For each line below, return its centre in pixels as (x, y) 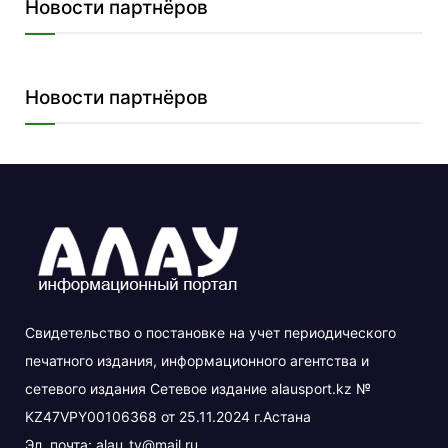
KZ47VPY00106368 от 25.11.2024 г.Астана (168, 417)
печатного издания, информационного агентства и (197, 361)
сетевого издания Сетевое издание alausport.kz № (198, 389)
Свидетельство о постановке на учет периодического (210, 333)
